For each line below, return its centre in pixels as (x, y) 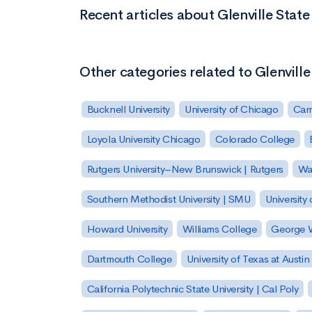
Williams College (219, 228)
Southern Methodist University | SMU (169, 199)
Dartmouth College (129, 258)
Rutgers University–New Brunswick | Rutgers (185, 169)
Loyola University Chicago (143, 139)
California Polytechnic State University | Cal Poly (193, 288)
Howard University (127, 228)
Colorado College (255, 139)
